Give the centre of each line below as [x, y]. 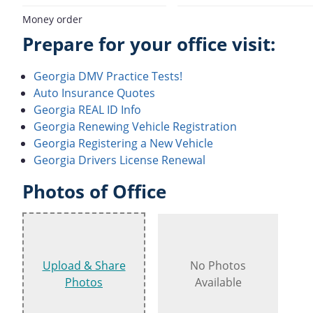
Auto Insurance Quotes [94, 93]
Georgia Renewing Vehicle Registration [135, 126]
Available [218, 283]
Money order [52, 19]
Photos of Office [94, 191]
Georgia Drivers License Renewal [119, 160]
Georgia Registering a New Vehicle [123, 143]
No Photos [218, 266]
